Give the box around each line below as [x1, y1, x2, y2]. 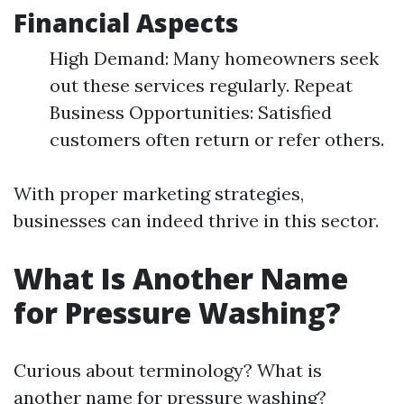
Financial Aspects [14, 5, 239, 40]
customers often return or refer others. [50, 128, 384, 151]
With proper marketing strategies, [14, 182, 304, 205]
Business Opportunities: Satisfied [50, 101, 332, 124]
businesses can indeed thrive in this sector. [14, 209, 379, 232]
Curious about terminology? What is [14, 359, 322, 381]
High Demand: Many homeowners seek [50, 47, 379, 69]
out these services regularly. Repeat [50, 74, 353, 96]
